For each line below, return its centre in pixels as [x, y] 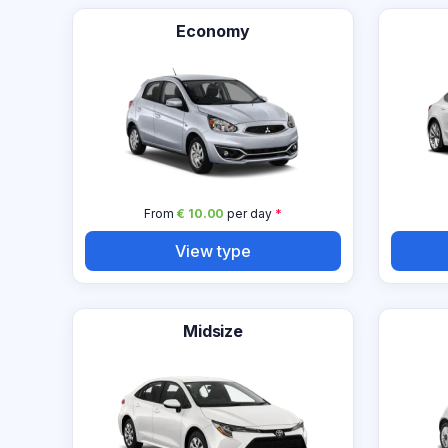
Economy [213, 31]
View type [213, 250]
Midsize [213, 331]
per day [248, 213]
